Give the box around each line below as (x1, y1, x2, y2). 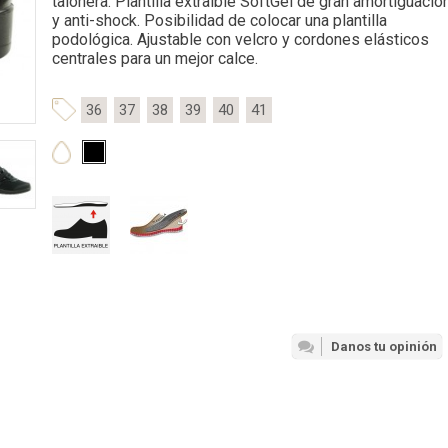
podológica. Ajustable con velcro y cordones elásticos (51, 30, 429, 50)
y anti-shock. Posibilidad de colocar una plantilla (51, 11, 387, 31)
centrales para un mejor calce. (51, 49, 258, 69)
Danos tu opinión (331, 339, 437, 355)
